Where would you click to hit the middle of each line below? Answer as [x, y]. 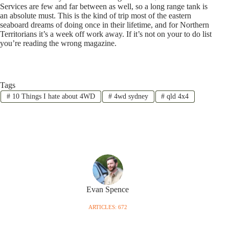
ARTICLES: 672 [108, 207]
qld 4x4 [177, 96]
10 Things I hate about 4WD [52, 96]
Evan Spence [108, 190]
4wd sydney [130, 96]
